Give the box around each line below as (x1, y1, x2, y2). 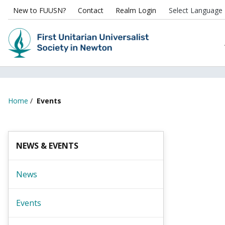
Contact (78, 6, 103, 15)
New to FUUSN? (13, 6, 66, 15)
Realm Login (116, 6, 156, 15)
